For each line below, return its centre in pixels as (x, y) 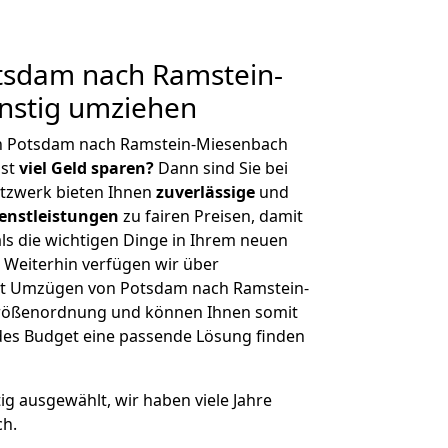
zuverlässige (205, 192)
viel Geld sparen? (86, 168)
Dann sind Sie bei (221, 168)
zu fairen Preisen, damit (211, 216)
